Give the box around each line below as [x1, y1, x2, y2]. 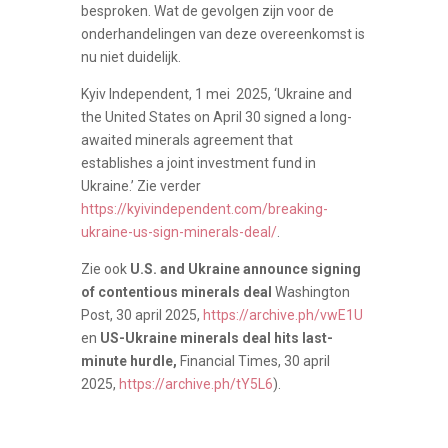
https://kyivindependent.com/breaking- [80, 200, 328, 217]
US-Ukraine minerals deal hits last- [99, 329, 333, 346]
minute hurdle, [80, 352, 180, 369]
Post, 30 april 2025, [80, 306, 203, 323]
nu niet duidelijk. [80, 48, 181, 65]
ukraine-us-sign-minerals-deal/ [80, 223, 277, 240]
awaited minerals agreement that [80, 131, 293, 148]
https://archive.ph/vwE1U [202, 306, 363, 323]
